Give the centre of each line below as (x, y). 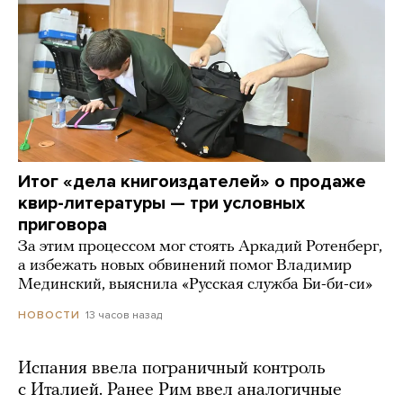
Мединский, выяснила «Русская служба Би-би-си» (195, 285)
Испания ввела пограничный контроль (172, 369)
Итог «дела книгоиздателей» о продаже (192, 182)
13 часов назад (124, 315)
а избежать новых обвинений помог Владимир (185, 266)
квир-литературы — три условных (161, 204)
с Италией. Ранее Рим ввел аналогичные (180, 391)
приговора (63, 225)
